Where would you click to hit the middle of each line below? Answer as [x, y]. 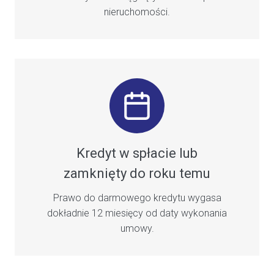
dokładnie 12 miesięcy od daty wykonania [137, 213]
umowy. [137, 229]
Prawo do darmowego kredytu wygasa [137, 198]
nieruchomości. [137, 12]
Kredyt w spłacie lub [137, 154]
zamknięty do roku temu [137, 174]
